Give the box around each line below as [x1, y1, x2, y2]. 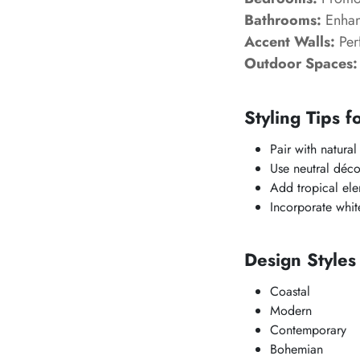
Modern [270, 301, 312, 320]
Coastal [270, 282, 310, 301]
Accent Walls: [244, 31, 335, 52]
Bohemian [270, 340, 323, 358]
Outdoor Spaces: [244, 53, 358, 74]
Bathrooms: [244, 10, 321, 31]
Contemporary [270, 321, 346, 339]
